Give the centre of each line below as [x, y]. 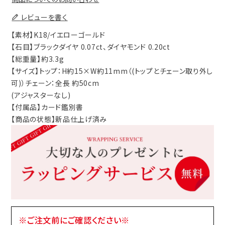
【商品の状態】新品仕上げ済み [59, 119]
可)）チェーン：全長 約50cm [55, 83]
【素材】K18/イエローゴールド [58, 35]
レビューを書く [44, 17]
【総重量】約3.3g [38, 59]
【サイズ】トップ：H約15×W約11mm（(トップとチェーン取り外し [112, 71]
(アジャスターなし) [41, 95]
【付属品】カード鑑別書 [47, 107]
